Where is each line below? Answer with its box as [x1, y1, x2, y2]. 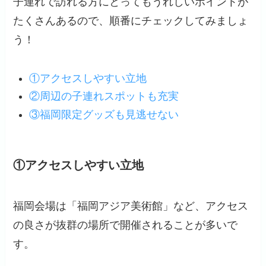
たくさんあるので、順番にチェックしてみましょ [13, 15, 249, 27]
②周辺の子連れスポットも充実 [29, 90, 179, 103]
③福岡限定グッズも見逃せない [29, 108, 179, 121]
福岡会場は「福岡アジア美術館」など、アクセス [13, 200, 249, 213]
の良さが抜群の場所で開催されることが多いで [13, 219, 238, 232]
